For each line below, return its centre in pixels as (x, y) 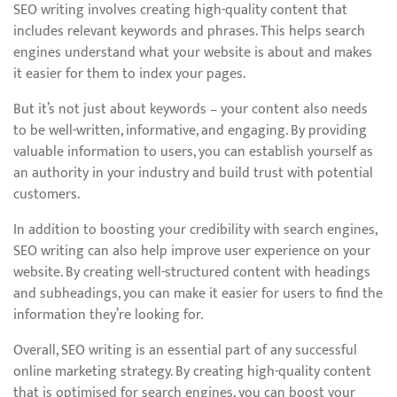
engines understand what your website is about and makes (193, 53)
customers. (47, 195)
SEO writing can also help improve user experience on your (192, 251)
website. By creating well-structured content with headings (192, 272)
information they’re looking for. (108, 315)
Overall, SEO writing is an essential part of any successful (185, 350)
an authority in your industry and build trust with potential (193, 173)
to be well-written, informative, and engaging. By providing (190, 131)
